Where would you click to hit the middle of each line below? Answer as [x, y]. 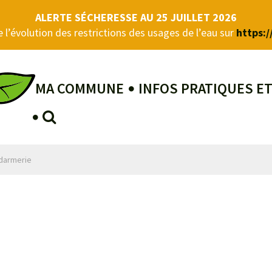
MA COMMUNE [80, 88]
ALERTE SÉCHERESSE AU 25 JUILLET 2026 [136, 17]
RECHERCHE [94, 116]
